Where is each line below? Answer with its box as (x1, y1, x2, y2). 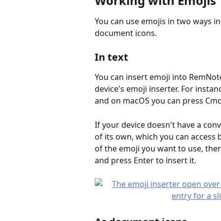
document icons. (95, 28, 157, 38)
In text (95, 50, 128, 64)
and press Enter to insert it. (95, 154, 196, 166)
